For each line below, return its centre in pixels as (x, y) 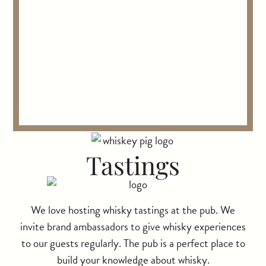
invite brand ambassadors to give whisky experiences (133, 227)
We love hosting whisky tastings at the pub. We (133, 210)
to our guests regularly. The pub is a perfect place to (133, 243)
